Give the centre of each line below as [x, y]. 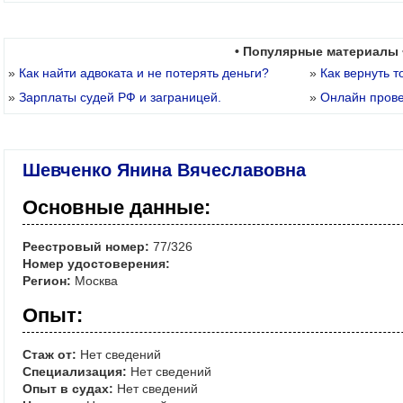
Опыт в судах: [68, 389]
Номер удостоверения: [96, 264]
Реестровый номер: [86, 247]
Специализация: [75, 372]
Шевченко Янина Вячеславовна [164, 170]
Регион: [47, 281]
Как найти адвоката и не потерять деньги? [144, 73]
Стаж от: [49, 355]
